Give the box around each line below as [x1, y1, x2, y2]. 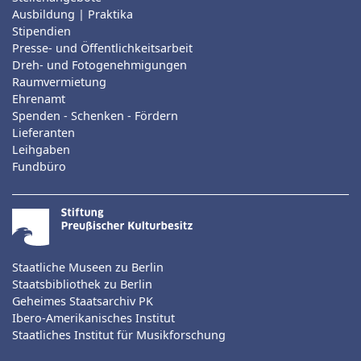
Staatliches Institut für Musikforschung [12, 327, 226, 343]
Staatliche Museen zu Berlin [12, 259, 164, 276]
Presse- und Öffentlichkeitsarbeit [12, 40, 193, 56]
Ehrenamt [12, 91, 65, 107]
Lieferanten [12, 125, 75, 141]
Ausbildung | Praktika [12, 6, 133, 23]
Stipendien [12, 23, 71, 39]
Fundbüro [12, 159, 66, 175]
